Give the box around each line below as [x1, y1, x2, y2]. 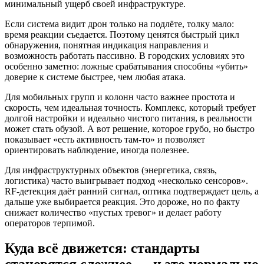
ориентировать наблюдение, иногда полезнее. [5, 144, 189, 155]
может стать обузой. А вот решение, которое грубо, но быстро [5, 123, 255, 134]
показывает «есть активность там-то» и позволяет [5, 134, 205, 144]
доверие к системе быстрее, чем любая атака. [5, 71, 186, 82]
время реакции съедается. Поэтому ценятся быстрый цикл [5, 29, 239, 39]
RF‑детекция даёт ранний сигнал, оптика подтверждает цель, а [5, 186, 259, 196]
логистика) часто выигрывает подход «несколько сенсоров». [5, 175, 248, 186]
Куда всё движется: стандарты [5, 240, 200, 256]
